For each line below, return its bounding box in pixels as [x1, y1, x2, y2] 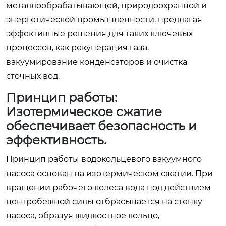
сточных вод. [6, 71, 60, 81]
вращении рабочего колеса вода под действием [6, 182, 211, 192]
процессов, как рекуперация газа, [6, 42, 149, 52]
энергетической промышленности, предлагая [6, 14, 202, 24]
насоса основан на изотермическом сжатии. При [6, 168, 213, 178]
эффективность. [6, 132, 106, 147]
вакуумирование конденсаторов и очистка [6, 56, 187, 67]
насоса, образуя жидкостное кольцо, [6, 210, 159, 220]
